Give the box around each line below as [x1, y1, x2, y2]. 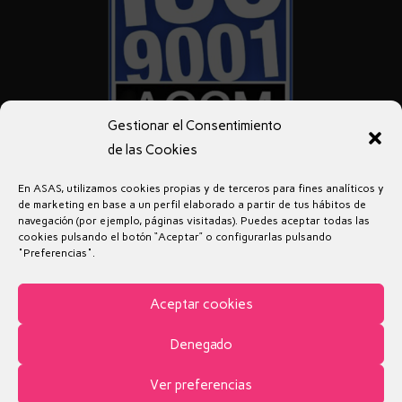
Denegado [170, 336, 232, 353]
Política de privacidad [174, 250, 293, 267]
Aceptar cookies [149, 295, 253, 312]
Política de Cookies [136, 275, 246, 292]
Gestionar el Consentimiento [108, 118, 282, 134]
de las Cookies [108, 142, 197, 158]
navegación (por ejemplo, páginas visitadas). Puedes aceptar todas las [18, 214, 370, 227]
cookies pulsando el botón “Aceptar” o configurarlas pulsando [18, 231, 332, 243]
